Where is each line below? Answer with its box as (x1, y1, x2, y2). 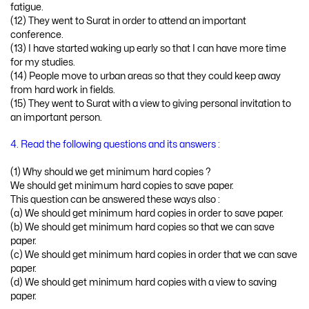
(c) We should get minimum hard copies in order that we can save (10, 250, 297, 259)
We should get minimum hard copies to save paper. (10, 181, 234, 190)
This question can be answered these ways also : (10, 195, 220, 204)
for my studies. (10, 57, 75, 67)
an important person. (10, 112, 102, 122)
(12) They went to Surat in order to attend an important (10, 16, 246, 26)
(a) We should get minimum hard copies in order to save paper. (10, 208, 283, 218)
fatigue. (10, 2, 43, 12)
